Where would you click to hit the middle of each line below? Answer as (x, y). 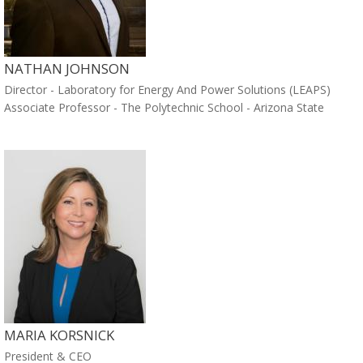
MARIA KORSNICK (59, 335)
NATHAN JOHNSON (67, 69)
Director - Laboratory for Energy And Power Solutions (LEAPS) (167, 90)
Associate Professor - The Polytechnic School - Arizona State (164, 108)
